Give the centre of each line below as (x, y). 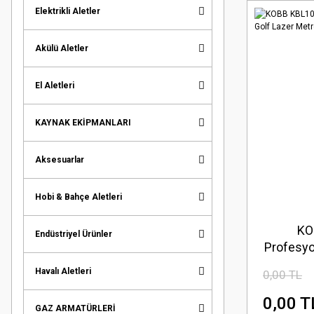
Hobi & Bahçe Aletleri (78, 197)
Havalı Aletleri (63, 271)
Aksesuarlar (60, 159)
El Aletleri (55, 85)
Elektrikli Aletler (68, 11)
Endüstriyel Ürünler (74, 234)
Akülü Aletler (62, 48)
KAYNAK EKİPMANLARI (83, 122)
